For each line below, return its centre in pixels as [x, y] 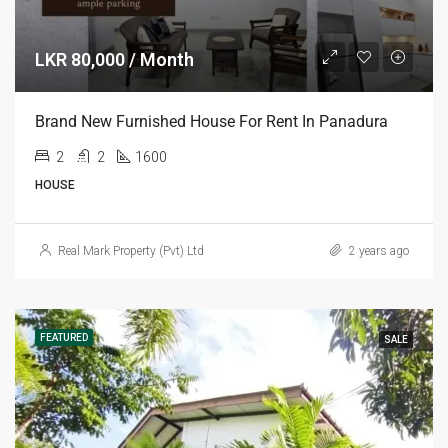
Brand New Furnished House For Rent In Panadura [211, 121]
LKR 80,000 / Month [114, 59]
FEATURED [64, 337]
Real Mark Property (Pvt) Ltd [131, 251]
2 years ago [377, 251]
